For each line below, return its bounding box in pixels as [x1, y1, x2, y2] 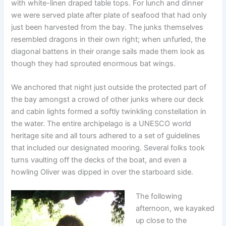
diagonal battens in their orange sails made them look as [11, 47, 205, 56]
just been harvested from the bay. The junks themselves [11, 23, 204, 32]
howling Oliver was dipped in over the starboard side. [11, 167, 194, 177]
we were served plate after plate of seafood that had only [11, 11, 207, 20]
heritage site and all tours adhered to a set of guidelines [11, 131, 201, 141]
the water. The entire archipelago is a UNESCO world [11, 119, 192, 129]
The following [136, 191, 183, 201]
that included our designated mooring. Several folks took [11, 143, 205, 153]
